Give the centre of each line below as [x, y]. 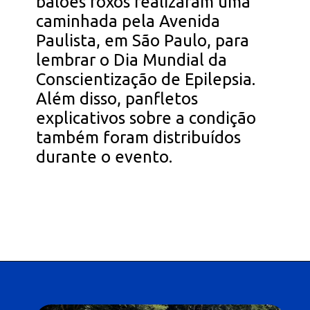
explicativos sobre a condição [146, 118]
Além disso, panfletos [117, 99]
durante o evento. [104, 157]
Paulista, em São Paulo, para [143, 41]
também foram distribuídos [139, 138]
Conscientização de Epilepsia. [146, 80]
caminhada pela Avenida [128, 21]
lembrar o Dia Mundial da [132, 60]
